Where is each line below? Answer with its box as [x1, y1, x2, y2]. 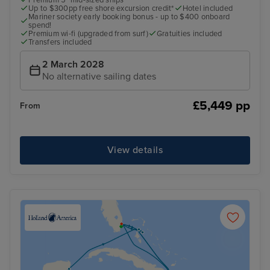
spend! [28, 20, 52, 31]
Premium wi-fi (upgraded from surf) [28, 29, 148, 39]
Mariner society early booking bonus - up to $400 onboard [28, 12, 230, 22]
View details [107, 144, 163, 157]
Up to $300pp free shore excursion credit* [28, 4, 174, 14]
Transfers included [28, 37, 92, 48]
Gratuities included [156, 29, 222, 39]
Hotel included [182, 4, 233, 14]
